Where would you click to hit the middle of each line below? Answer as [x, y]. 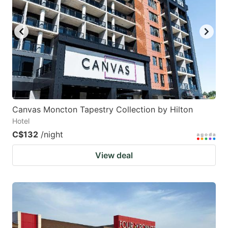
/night [52, 134]
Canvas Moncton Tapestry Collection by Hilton [103, 109]
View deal [114, 155]
